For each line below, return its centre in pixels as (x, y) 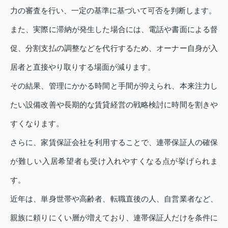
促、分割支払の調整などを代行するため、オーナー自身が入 (114, 48)
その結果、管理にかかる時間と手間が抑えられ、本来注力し (114, 86)
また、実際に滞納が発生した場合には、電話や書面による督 (114, 30)
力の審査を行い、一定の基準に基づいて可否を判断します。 (113, 11)
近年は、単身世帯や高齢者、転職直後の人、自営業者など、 (114, 199)
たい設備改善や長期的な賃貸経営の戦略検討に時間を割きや (114, 105)
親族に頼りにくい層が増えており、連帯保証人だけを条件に (114, 218)
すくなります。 (37, 124)
